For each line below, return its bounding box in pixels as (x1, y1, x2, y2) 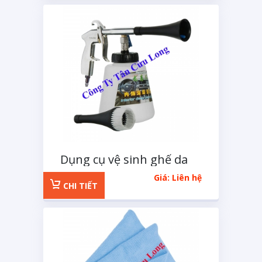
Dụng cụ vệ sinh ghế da (60, 151, 188, 167)
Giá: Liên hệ (154, 172, 202, 183)
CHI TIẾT (61, 180, 98, 191)
